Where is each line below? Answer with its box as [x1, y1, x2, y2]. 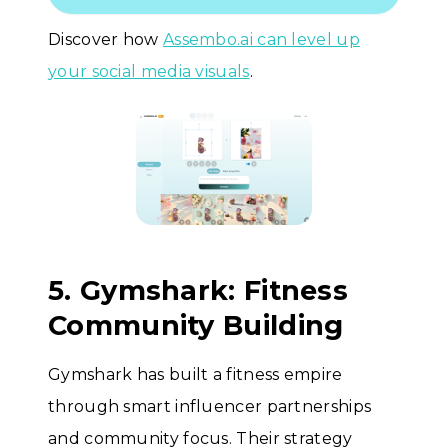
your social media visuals [48, 61, 250, 81]
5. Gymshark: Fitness [48, 273, 348, 307]
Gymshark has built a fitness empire [48, 364, 343, 384]
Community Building [48, 308, 344, 342]
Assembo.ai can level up [162, 29, 360, 49]
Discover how [48, 29, 163, 49]
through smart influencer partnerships [48, 396, 372, 416]
